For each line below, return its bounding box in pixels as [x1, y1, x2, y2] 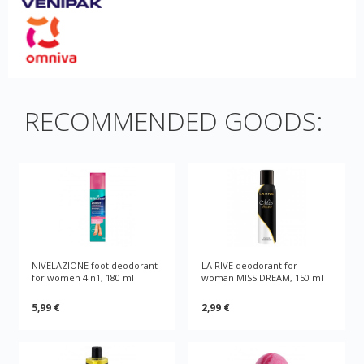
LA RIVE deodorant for [201, 259, 297, 272]
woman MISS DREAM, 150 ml [201, 271, 323, 284]
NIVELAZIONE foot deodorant [32, 259, 158, 272]
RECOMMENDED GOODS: [24, 103, 323, 139]
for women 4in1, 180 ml [32, 271, 135, 284]
